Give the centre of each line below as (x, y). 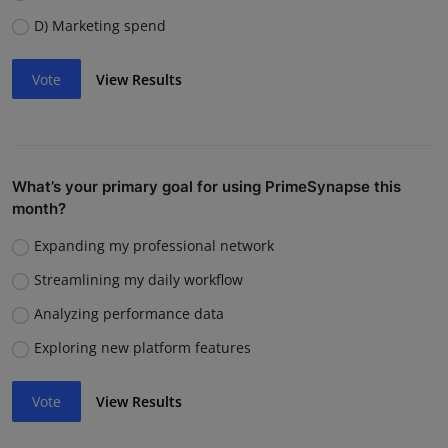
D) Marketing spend (99, 25)
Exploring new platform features (142, 348)
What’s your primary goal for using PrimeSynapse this (206, 187)
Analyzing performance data (128, 314)
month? (39, 209)
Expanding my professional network (153, 246)
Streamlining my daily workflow (138, 280)
